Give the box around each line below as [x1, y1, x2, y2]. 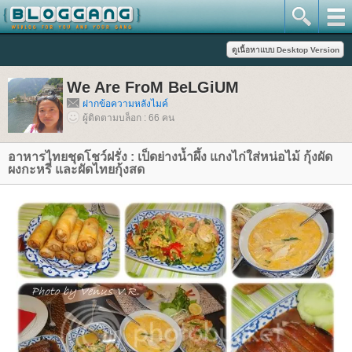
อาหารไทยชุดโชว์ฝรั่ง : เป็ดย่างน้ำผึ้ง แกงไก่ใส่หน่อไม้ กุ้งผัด [8, 150, 332, 163]
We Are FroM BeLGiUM [67, 79, 239, 96]
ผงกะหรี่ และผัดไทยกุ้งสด [8, 163, 145, 176]
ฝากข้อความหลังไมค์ [82, 98, 168, 109]
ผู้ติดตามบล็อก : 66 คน [82, 112, 174, 123]
